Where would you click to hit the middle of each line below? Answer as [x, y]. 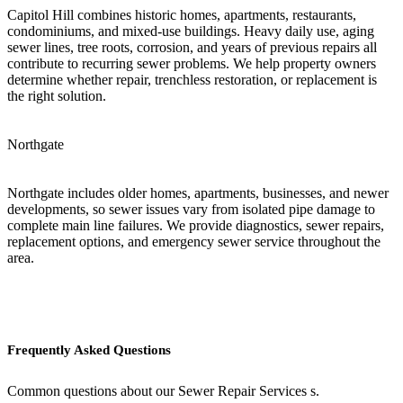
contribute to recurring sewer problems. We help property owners [192, 63]
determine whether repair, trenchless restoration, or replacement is [192, 79]
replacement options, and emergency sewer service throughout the [194, 241]
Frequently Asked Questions [89, 350]
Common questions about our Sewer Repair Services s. [163, 391]
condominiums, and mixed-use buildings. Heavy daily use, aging [191, 31]
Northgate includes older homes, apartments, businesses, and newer [198, 193]
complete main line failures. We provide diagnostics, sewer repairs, [196, 225]
